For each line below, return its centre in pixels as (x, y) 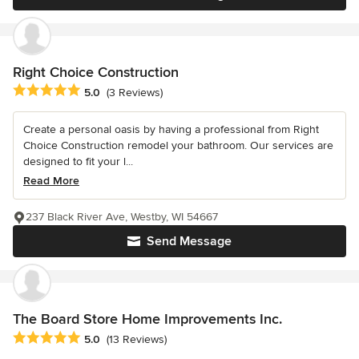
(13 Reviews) (137, 339)
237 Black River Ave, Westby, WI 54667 (122, 217)
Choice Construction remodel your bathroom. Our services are (178, 146)
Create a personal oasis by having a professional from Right (171, 130)
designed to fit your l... (78, 162)
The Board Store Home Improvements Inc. (147, 319)
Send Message (189, 242)
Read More (51, 181)
